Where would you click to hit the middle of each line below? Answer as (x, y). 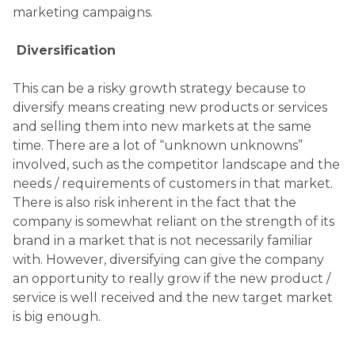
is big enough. (57, 40)
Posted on (43, 294)
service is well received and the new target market (173, 21)
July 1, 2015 (103, 294)
